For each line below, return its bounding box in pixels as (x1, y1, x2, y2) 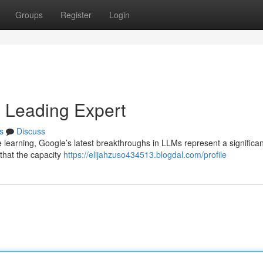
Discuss (16, 125, 45, 137)
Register (60, 9, 92, 21)
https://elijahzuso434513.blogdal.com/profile (63, 149, 227, 160)
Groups (15, 9, 43, 21)
